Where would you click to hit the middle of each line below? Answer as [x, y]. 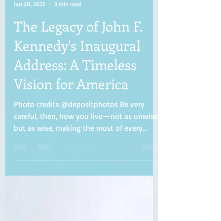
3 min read [68, 16]
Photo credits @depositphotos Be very [79, 116]
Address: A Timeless [75, 76]
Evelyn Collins [31, 7]
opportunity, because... [52, 151]
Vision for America [71, 95]
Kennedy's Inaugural [77, 57]
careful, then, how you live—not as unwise [86, 128]
